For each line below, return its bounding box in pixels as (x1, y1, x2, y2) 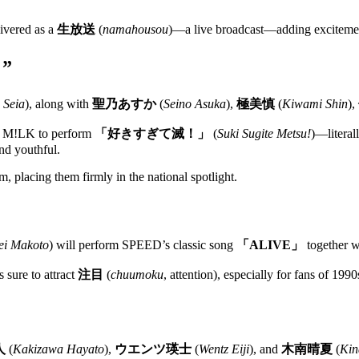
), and (249, 342, 281, 357)
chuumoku (111, 268, 163, 282)
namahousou (103, 22, 168, 36)
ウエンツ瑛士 (115, 342, 192, 357)
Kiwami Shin (282, 96, 348, 111)
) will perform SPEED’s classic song (49, 238, 236, 252)
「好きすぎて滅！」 (95, 126, 210, 140)
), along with (25, 96, 92, 111)
